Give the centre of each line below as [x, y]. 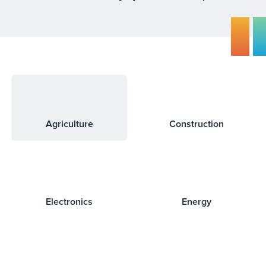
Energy [197, 202]
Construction [197, 124]
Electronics [69, 202]
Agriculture [69, 124]
